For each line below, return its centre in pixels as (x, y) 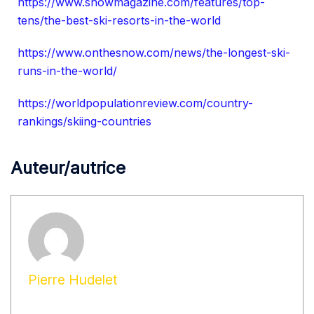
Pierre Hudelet (73, 279)
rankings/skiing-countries (84, 121)
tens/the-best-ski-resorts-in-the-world (119, 20)
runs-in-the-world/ (67, 70)
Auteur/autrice (68, 168)
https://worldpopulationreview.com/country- (135, 103)
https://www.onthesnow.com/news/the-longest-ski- (154, 52)
